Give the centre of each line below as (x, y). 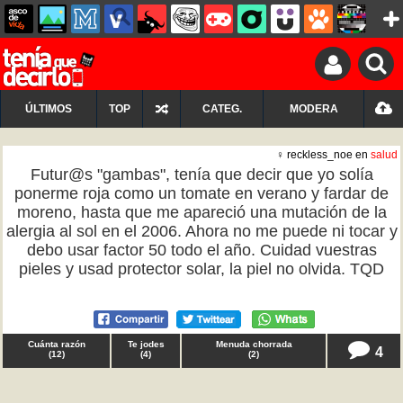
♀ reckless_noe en (323, 155)
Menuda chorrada (254, 344)
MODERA (313, 109)
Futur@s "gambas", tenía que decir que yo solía (201, 175)
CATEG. (222, 109)
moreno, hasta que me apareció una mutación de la (201, 212)
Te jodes (146, 344)
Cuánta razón (56, 344)
